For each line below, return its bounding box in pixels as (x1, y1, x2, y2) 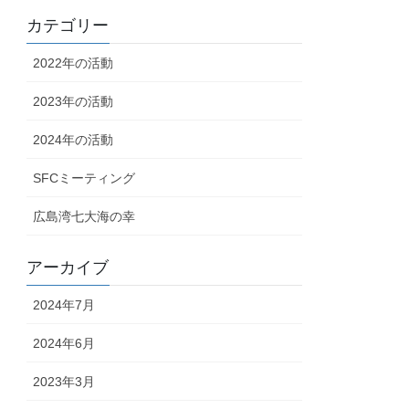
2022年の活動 (33, 56, 114, 71)
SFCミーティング (33, 171, 136, 186)
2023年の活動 (33, 94, 114, 110)
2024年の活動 (33, 132, 114, 148)
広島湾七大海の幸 (33, 209, 136, 225)
